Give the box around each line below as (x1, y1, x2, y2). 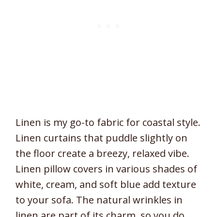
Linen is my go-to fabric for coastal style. (15, 116, 201, 129)
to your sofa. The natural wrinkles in (15, 193, 183, 207)
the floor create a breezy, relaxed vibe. (15, 147, 189, 160)
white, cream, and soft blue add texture (15, 178, 196, 191)
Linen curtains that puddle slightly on (15, 131, 187, 145)
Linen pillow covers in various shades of (15, 162, 197, 176)
